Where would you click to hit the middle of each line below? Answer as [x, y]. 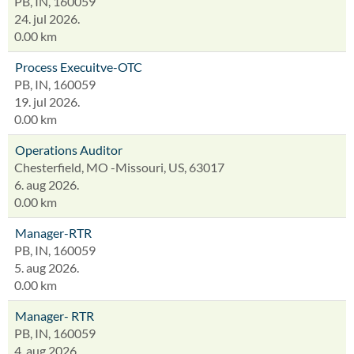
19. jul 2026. [47, 102]
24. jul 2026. [47, 19]
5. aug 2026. [47, 267]
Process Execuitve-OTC [79, 67]
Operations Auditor [69, 150]
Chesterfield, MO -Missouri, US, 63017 [119, 167]
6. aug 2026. [47, 185]
